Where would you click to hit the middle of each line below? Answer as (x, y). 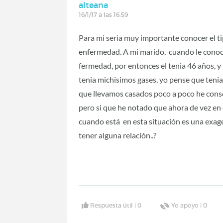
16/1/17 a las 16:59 (104, 14)
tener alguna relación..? (118, 135)
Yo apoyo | (187, 206)
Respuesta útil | (114, 206)
